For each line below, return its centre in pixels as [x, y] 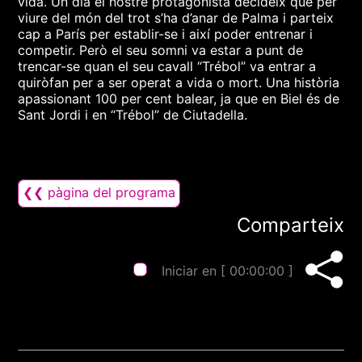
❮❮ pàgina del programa [99, 192]
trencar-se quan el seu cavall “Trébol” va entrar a [167, 66]
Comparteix [290, 225]
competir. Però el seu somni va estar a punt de [161, 50]
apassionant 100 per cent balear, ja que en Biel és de [179, 99]
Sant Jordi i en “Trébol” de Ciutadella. [133, 115]
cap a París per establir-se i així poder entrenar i [166, 34]
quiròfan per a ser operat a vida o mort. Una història [179, 82]
